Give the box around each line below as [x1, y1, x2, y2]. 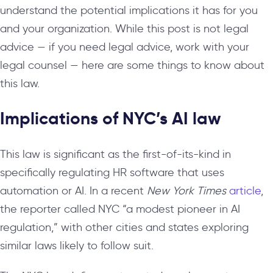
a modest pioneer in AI [126, 202, 240, 216]
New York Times [147, 183, 229, 197]
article [229, 183, 261, 197]
